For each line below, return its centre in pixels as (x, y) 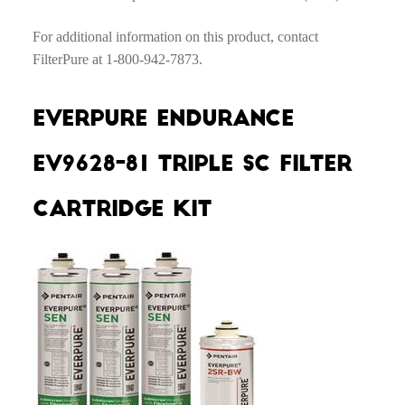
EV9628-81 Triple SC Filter (192, 164)
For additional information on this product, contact (175, 37)
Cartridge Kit (122, 209)
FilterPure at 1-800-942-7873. (117, 60)
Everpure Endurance (163, 119)
